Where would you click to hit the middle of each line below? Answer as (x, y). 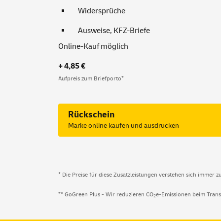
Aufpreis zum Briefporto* (91, 79)
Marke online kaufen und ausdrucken (124, 126)
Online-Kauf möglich (93, 46)
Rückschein (91, 115)
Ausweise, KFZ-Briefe (114, 31)
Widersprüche (102, 11)
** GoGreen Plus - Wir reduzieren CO (106, 195)
